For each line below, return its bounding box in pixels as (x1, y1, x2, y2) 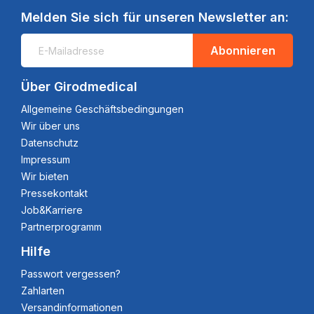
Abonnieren (210, 43, 275, 57)
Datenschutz (21, 137, 78, 149)
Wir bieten (21, 170, 69, 183)
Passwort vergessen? (21, 268, 121, 280)
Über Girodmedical (21, 79, 137, 95)
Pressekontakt (21, 187, 88, 200)
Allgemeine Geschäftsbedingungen (21, 103, 184, 116)
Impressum (21, 153, 70, 166)
